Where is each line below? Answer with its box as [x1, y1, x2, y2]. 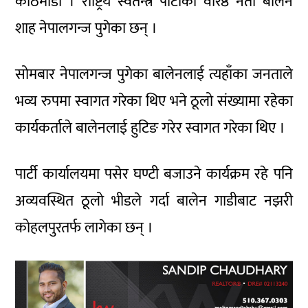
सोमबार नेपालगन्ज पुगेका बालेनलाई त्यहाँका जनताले [15, 61, 293, 87]
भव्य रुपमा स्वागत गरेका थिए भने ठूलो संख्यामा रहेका [15, 88, 293, 114]
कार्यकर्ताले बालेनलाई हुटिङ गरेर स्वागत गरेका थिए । [15, 115, 286, 141]
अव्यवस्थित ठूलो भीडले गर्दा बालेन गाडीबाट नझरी [15, 188, 293, 214]
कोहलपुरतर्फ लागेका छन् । [15, 214, 154, 241]
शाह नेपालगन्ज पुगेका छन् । [15, 15, 158, 41]
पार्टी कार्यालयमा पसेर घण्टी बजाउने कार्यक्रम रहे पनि [15, 161, 293, 187]
